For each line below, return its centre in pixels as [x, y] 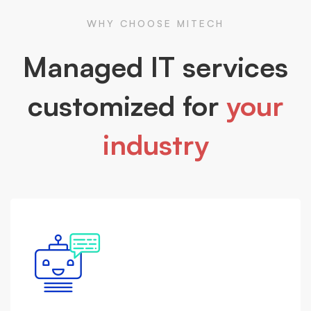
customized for [127, 106]
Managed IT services [155, 67]
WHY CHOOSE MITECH [155, 24]
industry [155, 145]
